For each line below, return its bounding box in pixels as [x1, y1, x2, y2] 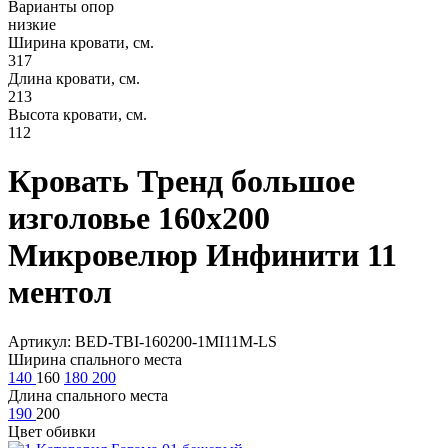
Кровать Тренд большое [8, 163, 355, 200]
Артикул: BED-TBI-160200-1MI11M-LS [8, 332, 277, 350]
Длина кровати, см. [8, 69, 140, 87]
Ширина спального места [8, 350, 182, 368]
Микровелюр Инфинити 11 [8, 237, 397, 274]
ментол [8, 274, 112, 311]
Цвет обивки [8, 422, 96, 440]
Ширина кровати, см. [8, 33, 154, 51]
